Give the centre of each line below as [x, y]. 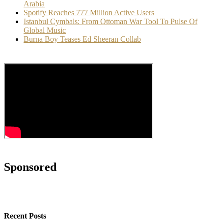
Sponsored [30, 167]
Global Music [45, 30]
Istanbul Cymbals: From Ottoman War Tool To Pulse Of [110, 21]
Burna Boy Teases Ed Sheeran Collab [82, 39]
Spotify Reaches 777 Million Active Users [89, 12]
